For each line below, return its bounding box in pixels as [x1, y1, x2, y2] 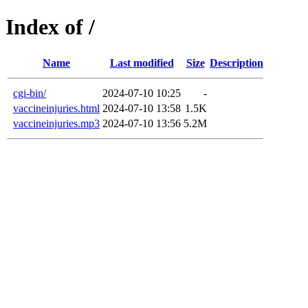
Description [210, 56, 263, 69]
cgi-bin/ [13, 87, 46, 99]
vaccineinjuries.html [13, 102, 100, 114]
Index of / [5, 14, 95, 40]
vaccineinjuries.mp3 [13, 117, 100, 129]
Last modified [109, 56, 174, 69]
